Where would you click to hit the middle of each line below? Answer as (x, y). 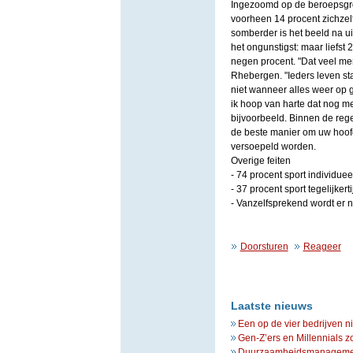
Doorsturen (264, 247)
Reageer (322, 247)
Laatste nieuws (271, 306)
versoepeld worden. (273, 147)
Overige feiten (260, 161)
